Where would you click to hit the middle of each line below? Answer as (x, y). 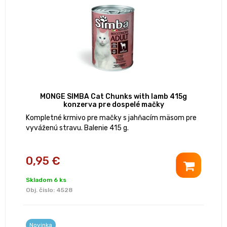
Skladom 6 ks (46, 180)
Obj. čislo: (41, 190)
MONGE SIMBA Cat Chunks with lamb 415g (113, 97)
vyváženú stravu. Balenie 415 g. (77, 128)
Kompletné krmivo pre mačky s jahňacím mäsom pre (111, 118)
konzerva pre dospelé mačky (113, 105)
